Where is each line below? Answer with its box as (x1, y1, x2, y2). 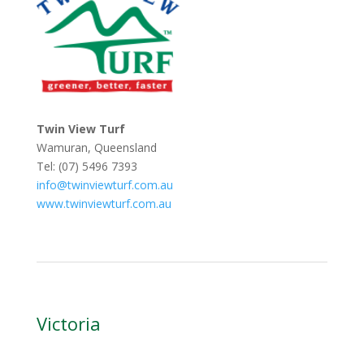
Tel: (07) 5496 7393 (36, 158, 137, 174)
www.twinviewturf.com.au (36, 195, 171, 211)
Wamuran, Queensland (36, 139, 157, 155)
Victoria (36, 310, 101, 336)
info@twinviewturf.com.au (36, 176, 173, 193)
